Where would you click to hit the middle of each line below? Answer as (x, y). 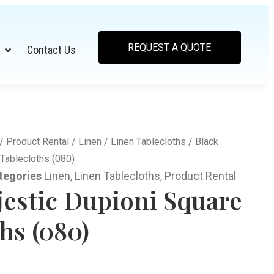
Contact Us (52, 50)
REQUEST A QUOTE (169, 47)
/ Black (202, 142)
